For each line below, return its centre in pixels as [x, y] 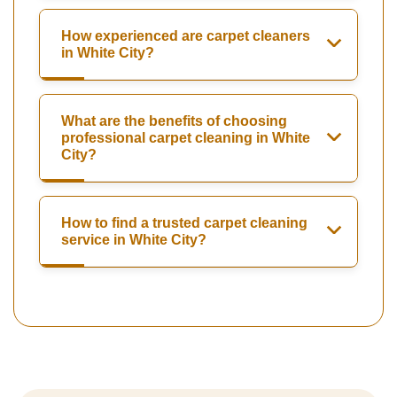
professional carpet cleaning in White [186, 138]
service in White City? [134, 240]
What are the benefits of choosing [174, 121]
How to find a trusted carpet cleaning [184, 223]
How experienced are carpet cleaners [186, 36]
